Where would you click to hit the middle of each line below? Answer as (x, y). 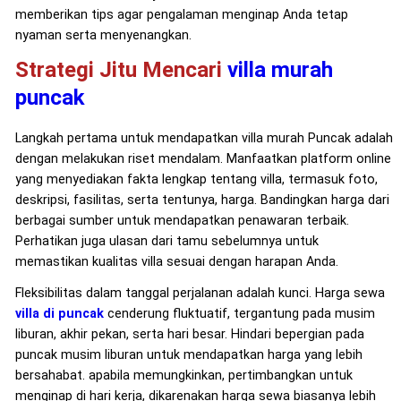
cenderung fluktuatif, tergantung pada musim (239, 313)
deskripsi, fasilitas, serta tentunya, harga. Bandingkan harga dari (202, 200)
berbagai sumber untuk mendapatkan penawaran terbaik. (182, 220)
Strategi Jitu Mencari (121, 69)
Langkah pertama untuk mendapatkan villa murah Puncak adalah (204, 138)
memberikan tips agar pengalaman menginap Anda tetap (181, 14)
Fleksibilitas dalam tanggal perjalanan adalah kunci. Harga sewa (200, 293)
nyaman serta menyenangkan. (103, 35)
